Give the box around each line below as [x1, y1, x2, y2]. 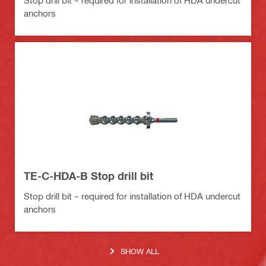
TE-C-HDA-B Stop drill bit [24, 169, 153, 182]
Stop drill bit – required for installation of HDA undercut [24, 190, 240, 201]
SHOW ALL [121, 246, 159, 256]
